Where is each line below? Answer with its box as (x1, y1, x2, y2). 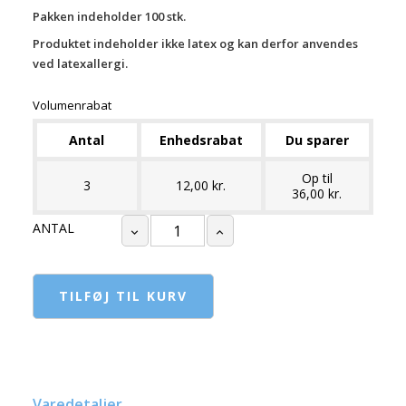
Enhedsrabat (159, 131, 243, 150)
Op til (301, 169, 333, 188)
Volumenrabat (32, 97, 111, 114)
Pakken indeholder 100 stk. (32, 8, 188, 25)
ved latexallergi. (32, 55, 128, 72)
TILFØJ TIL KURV (58, 287, 188, 305)
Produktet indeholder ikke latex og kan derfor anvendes (32, 35, 358, 53)
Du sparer (285, 131, 349, 150)
